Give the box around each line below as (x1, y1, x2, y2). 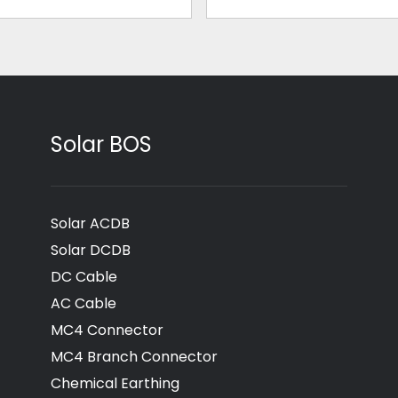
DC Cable (50, 267, 117, 287)
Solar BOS (50, 130, 152, 159)
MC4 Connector (50, 320, 163, 340)
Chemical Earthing (50, 373, 179, 394)
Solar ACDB (50, 213, 130, 234)
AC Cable (50, 293, 116, 314)
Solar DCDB (50, 240, 131, 260)
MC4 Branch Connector (50, 346, 218, 367)
